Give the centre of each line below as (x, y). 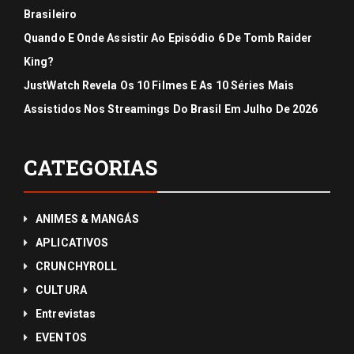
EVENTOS (61, 337)
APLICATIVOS (72, 243)
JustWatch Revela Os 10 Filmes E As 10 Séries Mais (159, 85)
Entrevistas (66, 314)
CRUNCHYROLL (77, 266)
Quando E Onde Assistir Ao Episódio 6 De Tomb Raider (168, 38)
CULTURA (61, 290)
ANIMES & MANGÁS (87, 219)
